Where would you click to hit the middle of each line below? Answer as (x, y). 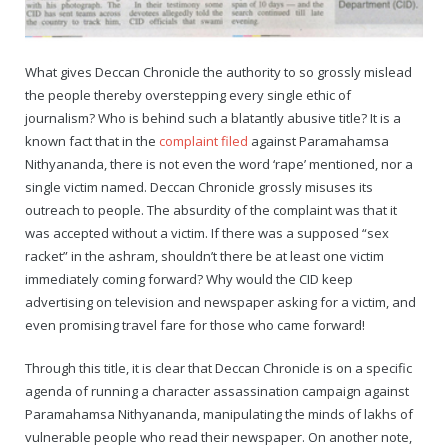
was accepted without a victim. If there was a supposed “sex (207, 233)
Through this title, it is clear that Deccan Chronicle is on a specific (218, 367)
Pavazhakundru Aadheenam (115, 50)
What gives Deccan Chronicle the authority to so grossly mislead (218, 72)
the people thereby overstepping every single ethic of (188, 95)
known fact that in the (92, 141)
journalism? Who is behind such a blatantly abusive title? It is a (213, 118)
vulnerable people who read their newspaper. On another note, (218, 436)
